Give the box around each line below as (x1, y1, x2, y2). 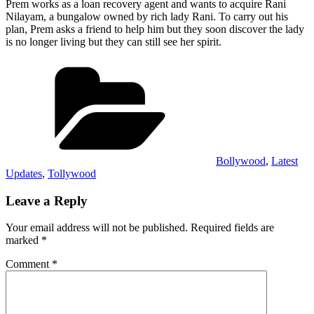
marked (6, 234, 41, 247)
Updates (6, 167, 42, 179)
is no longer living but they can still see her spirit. (6, 35, 221, 48)
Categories (215, 58, 262, 71)
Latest (271, 154, 298, 167)
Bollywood (216, 154, 266, 167)
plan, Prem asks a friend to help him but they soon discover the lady (6, 22, 304, 35)
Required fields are (191, 221, 274, 234)
